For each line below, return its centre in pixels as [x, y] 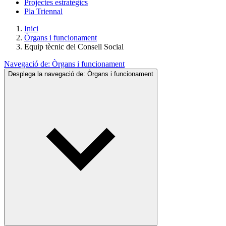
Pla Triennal [43, 11]
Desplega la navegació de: [48, 74]
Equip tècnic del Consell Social [74, 47]
